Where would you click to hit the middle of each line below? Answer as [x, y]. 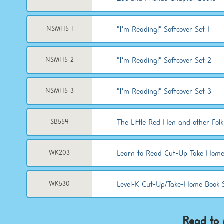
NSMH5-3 [59, 91]
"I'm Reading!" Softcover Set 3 [164, 91]
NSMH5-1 [59, 29]
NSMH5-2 [59, 60]
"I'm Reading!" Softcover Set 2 [164, 60]
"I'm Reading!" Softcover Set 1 [163, 29]
